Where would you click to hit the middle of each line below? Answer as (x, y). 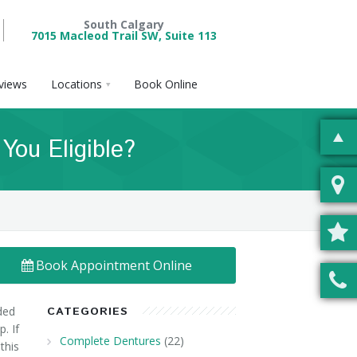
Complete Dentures (110, 341)
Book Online (165, 84)
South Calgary (124, 24)
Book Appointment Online (114, 265)
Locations (76, 84)
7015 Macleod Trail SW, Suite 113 (124, 35)
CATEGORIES (87, 312)
